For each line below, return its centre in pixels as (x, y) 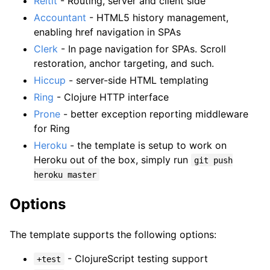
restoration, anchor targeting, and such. (124, 63)
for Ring (52, 128)
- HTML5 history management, (157, 17)
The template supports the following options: (113, 234)
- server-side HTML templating (137, 80)
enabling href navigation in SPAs (107, 32)
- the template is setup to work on (147, 145)
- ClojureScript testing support (136, 258)
